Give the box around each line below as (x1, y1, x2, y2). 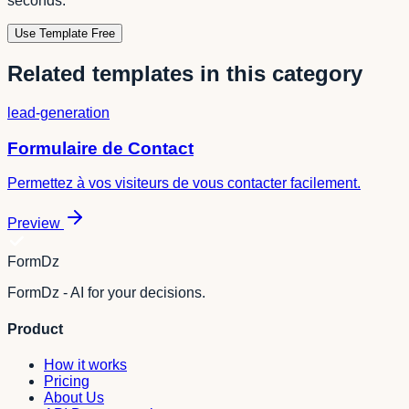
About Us (44, 389, 104, 405)
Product (7, 320, 63, 337)
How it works (44, 356, 127, 372)
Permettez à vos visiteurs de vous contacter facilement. (7, 175, 361, 192)
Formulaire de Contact (7, 138, 194, 158)
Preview (7, 215, 60, 232)
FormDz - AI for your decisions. (7, 285, 205, 301)
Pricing (44, 372, 89, 389)
